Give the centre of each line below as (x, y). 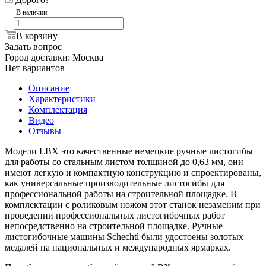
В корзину (37, 36)
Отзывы (45, 131)
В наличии (31, 12)
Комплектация (58, 109)
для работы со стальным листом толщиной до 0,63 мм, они (124, 161)
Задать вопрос (33, 46)
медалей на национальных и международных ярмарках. (118, 247)
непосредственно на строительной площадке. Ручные (114, 226)
